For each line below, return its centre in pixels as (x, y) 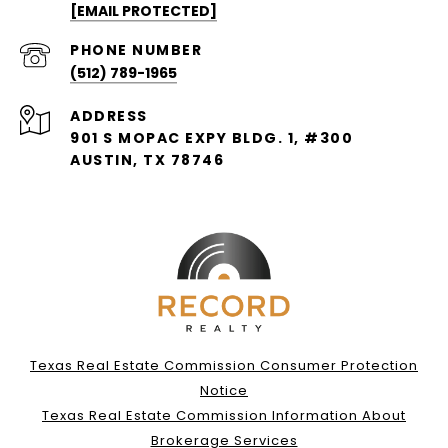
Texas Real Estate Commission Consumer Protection (224, 366)
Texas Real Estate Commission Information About (224, 416)
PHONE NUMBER (136, 50)
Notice (224, 391)
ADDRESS (109, 116)
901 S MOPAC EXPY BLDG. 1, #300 (211, 138)
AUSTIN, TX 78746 (147, 160)
